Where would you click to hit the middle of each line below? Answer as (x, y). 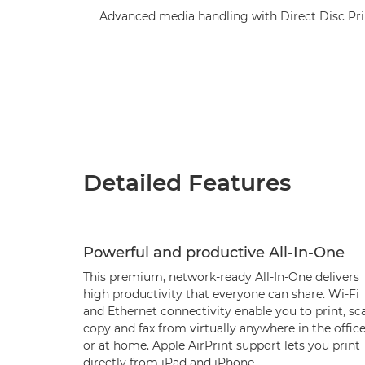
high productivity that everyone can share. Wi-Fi (221, 294)
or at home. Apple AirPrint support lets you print (222, 345)
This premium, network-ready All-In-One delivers (221, 277)
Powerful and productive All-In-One (214, 253)
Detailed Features (187, 182)
